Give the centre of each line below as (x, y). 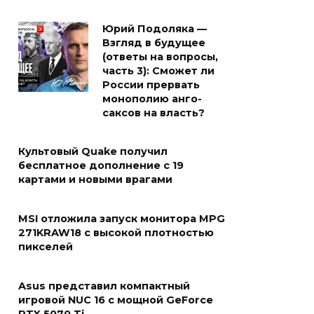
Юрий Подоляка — (155, 29)
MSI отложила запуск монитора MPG (122, 219)
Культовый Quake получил (93, 152)
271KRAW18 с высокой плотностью (116, 233)
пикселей (46, 247)
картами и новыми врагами (95, 180)
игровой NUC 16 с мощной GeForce (116, 300)
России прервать (151, 85)
